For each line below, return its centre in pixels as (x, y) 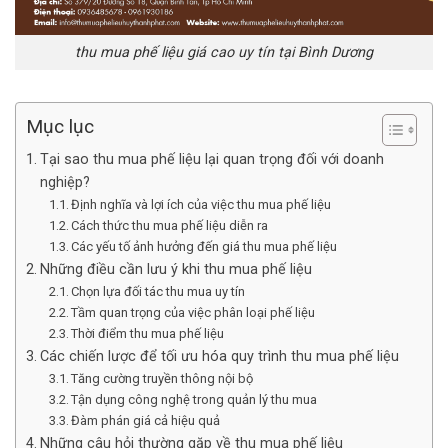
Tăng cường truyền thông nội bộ (162, 378)
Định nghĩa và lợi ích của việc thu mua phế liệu (201, 204)
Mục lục (60, 127)
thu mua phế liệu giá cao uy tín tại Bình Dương (224, 53)
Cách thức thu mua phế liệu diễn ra (170, 225)
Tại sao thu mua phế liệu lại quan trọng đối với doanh (211, 159)
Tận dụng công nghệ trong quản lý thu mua (194, 399)
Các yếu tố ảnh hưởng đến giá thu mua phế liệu (204, 246)
